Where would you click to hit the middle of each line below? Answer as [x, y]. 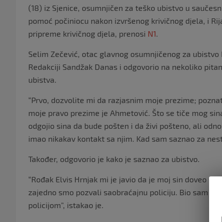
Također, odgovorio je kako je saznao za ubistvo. [114, 159]
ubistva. [42, 79]
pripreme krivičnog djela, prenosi [88, 33]
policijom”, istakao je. [66, 205]
